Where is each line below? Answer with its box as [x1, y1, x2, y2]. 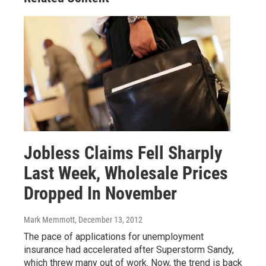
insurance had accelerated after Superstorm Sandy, [24, 243, 234, 255]
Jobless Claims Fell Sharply [24, 142, 222, 163]
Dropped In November [24, 182, 177, 204]
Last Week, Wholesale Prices [24, 162, 228, 183]
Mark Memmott [24, 214, 75, 224]
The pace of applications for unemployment [24, 230, 204, 242]
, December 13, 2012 [75, 214, 142, 224]
